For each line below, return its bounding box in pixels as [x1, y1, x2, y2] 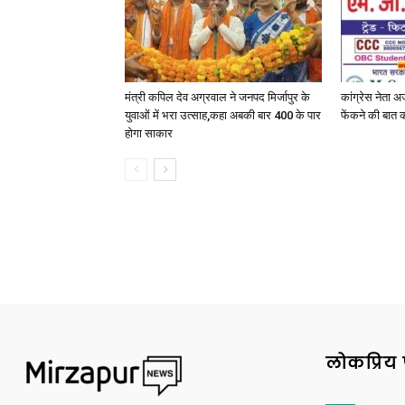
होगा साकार [125, 127, 173, 140]
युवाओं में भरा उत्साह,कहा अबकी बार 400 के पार [125, 108, 321, 122]
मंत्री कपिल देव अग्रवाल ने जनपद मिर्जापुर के [125, 90, 310, 104]
